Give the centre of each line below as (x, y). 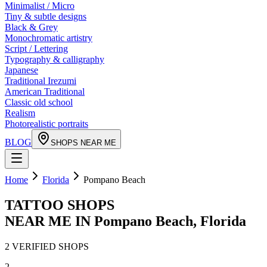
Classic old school (39, 102)
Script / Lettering (36, 49)
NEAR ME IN (49, 221)
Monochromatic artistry (49, 38)
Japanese (21, 70)
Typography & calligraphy (55, 59)
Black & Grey (31, 27)
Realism (20, 113)
